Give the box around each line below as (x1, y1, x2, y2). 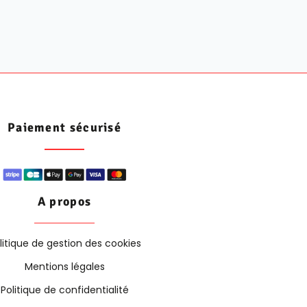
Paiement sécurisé (7, 120, 122, 136)
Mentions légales (24, 260, 105, 274)
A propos (37, 193, 92, 209)
